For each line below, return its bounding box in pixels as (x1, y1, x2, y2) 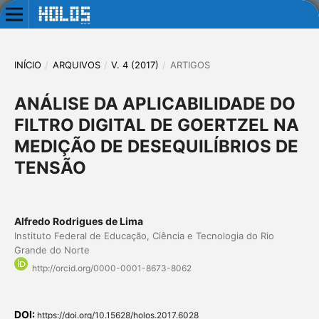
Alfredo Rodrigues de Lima (14, 214, 143, 227)
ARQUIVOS (52, 58, 100, 70)
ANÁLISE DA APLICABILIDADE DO (14, 93, 296, 114)
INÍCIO (14, 58, 41, 70)
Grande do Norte (14, 244, 90, 256)
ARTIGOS (169, 58, 210, 70)
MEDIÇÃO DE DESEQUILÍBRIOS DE (14, 135, 298, 157)
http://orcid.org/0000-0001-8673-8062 (31, 263, 192, 274)
